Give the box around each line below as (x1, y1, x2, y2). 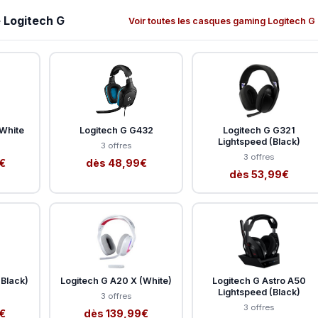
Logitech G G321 (222, 125, 295, 136)
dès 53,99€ (229, 168, 289, 181)
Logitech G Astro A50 (212, 275, 306, 287)
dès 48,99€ (85, 157, 147, 170)
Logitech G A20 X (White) (60, 275, 172, 287)
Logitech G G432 (79, 125, 153, 136)
